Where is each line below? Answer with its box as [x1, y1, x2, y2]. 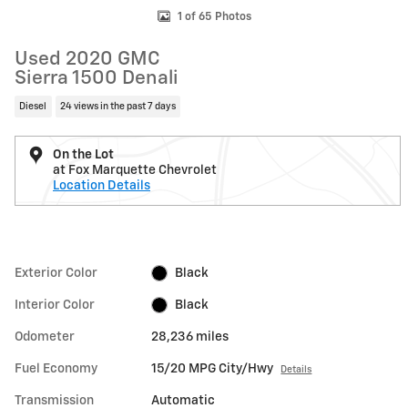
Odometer [15, 330, 75, 343]
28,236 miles [151, 330, 229, 343]
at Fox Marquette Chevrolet [53, 163, 217, 177]
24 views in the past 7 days [59, 101, 176, 111]
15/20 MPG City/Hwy [151, 362, 274, 375]
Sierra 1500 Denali [15, 69, 178, 88]
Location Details [53, 178, 150, 192]
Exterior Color [15, 266, 97, 280]
